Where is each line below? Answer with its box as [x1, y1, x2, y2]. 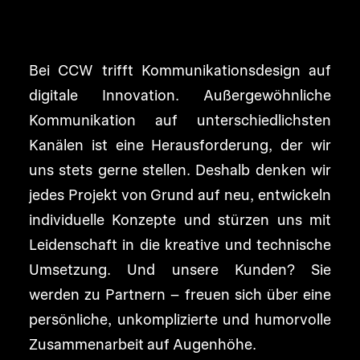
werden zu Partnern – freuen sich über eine [29, 286, 331, 303]
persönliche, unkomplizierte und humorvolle [29, 311, 331, 328]
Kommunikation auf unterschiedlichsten [29, 112, 331, 129]
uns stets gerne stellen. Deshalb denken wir [29, 162, 331, 178]
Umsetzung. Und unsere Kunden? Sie [29, 261, 331, 278]
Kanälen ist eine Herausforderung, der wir [29, 137, 331, 153]
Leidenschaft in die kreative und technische [29, 236, 331, 253]
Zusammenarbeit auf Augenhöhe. [29, 336, 256, 353]
